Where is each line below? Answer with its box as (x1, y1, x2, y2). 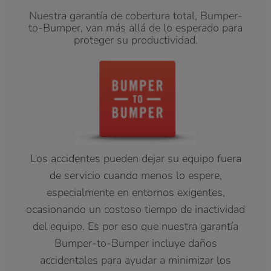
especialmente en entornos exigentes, (46, 184, 225, 200)
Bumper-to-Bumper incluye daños (54, 235, 217, 250)
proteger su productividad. (73, 32, 198, 47)
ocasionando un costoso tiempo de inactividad (26, 201, 245, 217)
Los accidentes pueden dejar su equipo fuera (30, 151, 241, 166)
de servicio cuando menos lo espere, (49, 168, 222, 183)
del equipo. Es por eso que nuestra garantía (33, 218, 238, 233)
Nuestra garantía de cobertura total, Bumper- (28, 8, 243, 23)
